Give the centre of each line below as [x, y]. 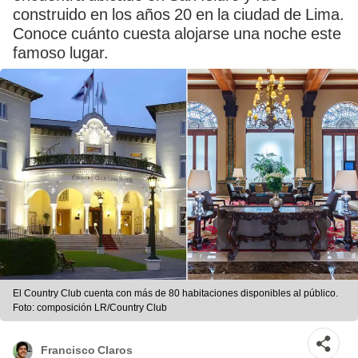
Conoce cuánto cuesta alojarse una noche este [177, 34]
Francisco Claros [87, 350]
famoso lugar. [61, 53]
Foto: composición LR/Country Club [90, 308]
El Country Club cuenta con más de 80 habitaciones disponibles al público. [175, 294]
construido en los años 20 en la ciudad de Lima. [179, 14]
